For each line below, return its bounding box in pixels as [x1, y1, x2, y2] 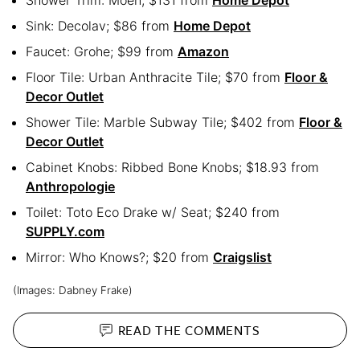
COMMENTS [185, 320, 260, 340]
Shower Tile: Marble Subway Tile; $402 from [26, 114, 299, 131]
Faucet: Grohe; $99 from [26, 43, 178, 60]
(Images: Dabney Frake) [13, 284, 133, 297]
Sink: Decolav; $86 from [26, 18, 174, 35]
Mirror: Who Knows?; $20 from [26, 249, 213, 266]
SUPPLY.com [26, 223, 104, 240]
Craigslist [213, 249, 272, 266]
